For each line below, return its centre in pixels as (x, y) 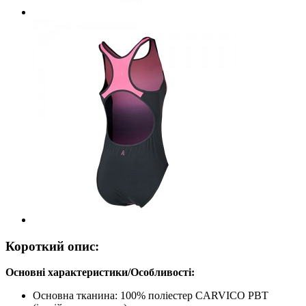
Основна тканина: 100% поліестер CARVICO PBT (151, 296)
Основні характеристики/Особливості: (100, 273)
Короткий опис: (52, 246)
